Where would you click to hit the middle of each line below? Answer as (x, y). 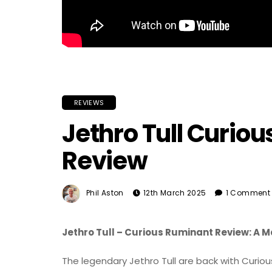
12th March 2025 (175, 193)
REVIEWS (89, 103)
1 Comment (248, 193)
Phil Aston (105, 193)
